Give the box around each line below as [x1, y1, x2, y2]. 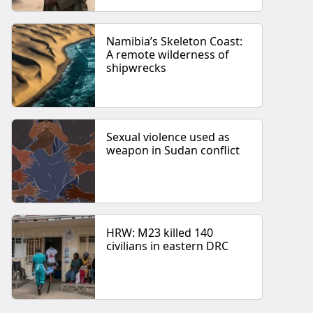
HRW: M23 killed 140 [106, 225, 214, 241]
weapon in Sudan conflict [106, 143, 240, 159]
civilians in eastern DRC [106, 238, 229, 254]
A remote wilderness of [106, 46, 230, 62]
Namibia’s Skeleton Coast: [106, 33, 243, 49]
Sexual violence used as [106, 129, 231, 145]
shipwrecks [106, 59, 167, 75]
